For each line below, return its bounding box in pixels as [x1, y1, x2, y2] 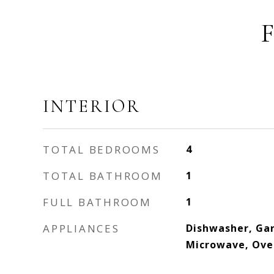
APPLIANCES [43, 221, 120, 235]
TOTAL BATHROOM [43, 169, 163, 183]
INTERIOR [43, 95, 141, 117]
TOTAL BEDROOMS [43, 143, 160, 157]
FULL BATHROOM [43, 195, 152, 209]
